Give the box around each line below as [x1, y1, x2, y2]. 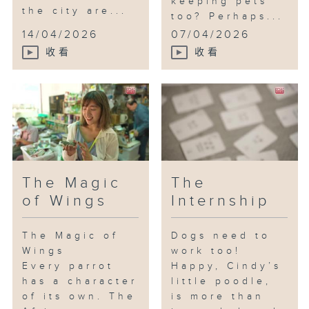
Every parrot [22, 261, 114, 272]
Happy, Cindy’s [171, 261, 282, 272]
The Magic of [22, 230, 119, 242]
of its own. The [22, 291, 137, 303]
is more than [171, 291, 265, 303]
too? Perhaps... [171, 11, 284, 23]
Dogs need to [171, 230, 271, 242]
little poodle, [171, 276, 272, 288]
